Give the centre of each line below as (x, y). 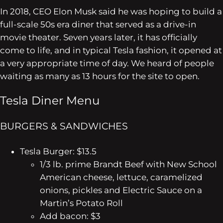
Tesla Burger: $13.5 (58, 151)
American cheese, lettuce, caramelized (121, 177)
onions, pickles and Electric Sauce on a (121, 190)
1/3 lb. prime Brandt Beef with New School (128, 164)
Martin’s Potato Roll (81, 203)
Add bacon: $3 (70, 216)
